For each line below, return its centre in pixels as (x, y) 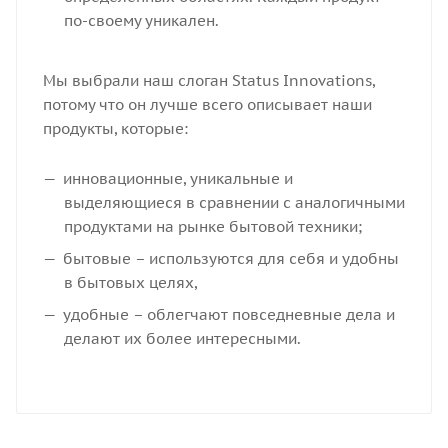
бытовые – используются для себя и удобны (230, 258)
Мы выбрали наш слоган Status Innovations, (208, 80)
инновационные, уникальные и (177, 178)
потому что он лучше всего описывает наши (207, 104)
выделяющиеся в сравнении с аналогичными (234, 202)
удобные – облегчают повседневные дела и (228, 314)
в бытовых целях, (130, 282)
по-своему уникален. (141, 20)
